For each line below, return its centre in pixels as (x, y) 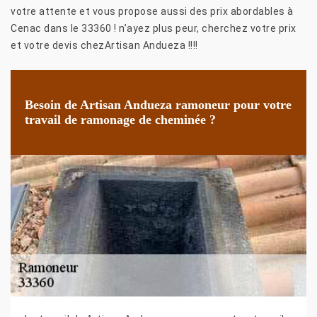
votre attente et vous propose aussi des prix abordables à (152, 11)
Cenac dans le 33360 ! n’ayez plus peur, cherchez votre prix (154, 28)
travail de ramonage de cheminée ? (120, 119)
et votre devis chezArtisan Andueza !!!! (104, 45)
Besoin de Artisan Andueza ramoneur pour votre (158, 104)
